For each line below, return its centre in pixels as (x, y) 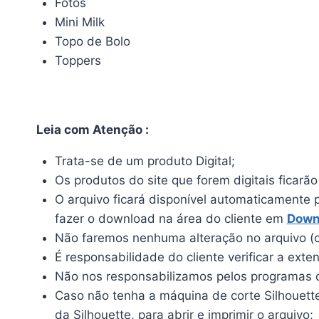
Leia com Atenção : (93, 129)
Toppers (78, 61)
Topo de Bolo (92, 42)
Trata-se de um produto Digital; (145, 161)
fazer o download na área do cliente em (171, 218)
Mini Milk (79, 22)
